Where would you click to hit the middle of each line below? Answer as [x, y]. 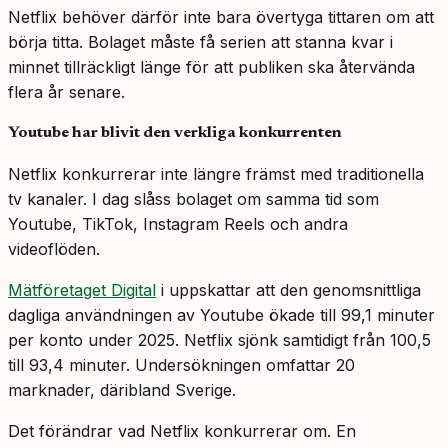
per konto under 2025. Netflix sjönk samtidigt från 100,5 [219, 340]
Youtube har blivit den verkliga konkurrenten [175, 133]
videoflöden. [54, 249]
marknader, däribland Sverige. [122, 390]
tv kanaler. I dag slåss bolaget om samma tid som [193, 199]
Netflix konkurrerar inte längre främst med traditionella [216, 174]
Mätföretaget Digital [82, 290]
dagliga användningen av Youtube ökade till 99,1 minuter [221, 315]
